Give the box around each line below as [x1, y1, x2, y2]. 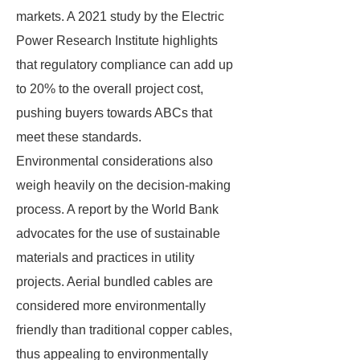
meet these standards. [16, 130, 141, 144]
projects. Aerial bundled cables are [16, 275, 213, 288]
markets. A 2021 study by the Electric [16, 10, 224, 23]
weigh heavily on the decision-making [16, 178, 231, 192]
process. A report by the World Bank [16, 202, 219, 216]
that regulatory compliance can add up [16, 58, 233, 72]
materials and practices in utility [16, 251, 194, 264]
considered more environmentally [16, 299, 206, 313]
